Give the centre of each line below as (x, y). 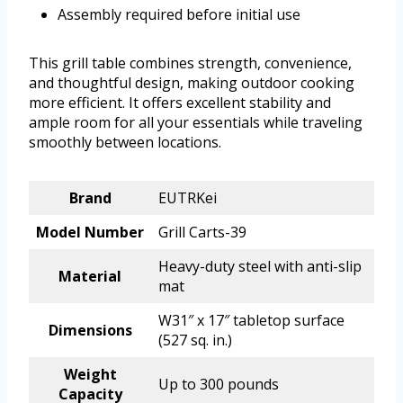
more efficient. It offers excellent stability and (180, 103)
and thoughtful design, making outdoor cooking (192, 83)
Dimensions (90, 331)
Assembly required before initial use (179, 15)
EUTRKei (188, 198)
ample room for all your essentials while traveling (196, 123)
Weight (90, 375)
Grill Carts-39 (202, 233)
